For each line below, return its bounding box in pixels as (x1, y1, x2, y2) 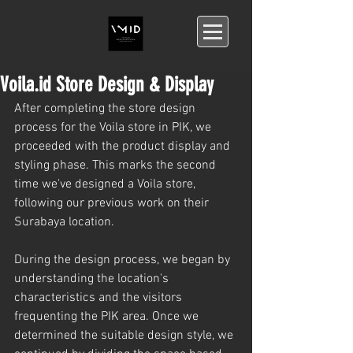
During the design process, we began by (14, 252, 233, 268)
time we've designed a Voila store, (14, 176, 199, 192)
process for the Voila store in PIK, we (14, 120, 214, 136)
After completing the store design (14, 101, 199, 117)
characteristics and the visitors (14, 290, 185, 306)
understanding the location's (14, 271, 172, 287)
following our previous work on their (14, 195, 212, 211)
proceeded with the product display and (14, 139, 233, 154)
